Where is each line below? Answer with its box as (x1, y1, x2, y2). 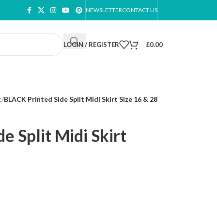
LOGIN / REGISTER (63, 40, 119, 48)
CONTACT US (122, 6, 157, 14)
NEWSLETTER (86, 6, 122, 14)
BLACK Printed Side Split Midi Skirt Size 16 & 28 (3, 95, 157, 103)
